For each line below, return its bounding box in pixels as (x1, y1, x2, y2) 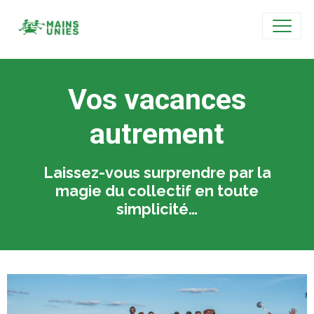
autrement (90, 117, 224, 151)
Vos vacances (68, 83, 246, 116)
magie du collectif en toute (55, 182, 259, 200)
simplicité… (116, 200, 198, 218)
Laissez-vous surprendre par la (43, 164, 271, 182)
